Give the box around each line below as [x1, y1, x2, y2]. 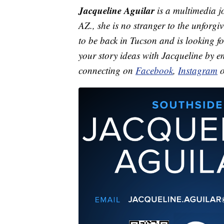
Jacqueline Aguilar [78, 3, 154, 17]
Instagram [178, 64, 217, 77]
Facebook [135, 64, 173, 77]
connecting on [78, 64, 135, 77]
